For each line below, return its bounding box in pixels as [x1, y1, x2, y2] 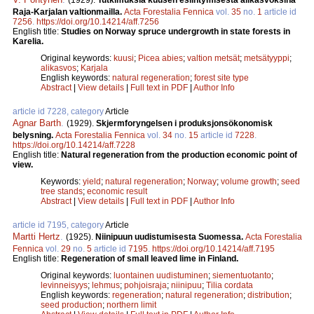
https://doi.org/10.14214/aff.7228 [13, 140, 135, 151]
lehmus [92, 280, 120, 291]
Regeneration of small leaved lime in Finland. [61, 254, 238, 264]
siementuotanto [212, 271, 271, 281]
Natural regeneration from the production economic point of [61, 150, 297, 161]
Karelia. [13, 36, 43, 47]
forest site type [194, 73, 249, 83]
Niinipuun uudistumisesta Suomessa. [95, 232, 245, 243]
